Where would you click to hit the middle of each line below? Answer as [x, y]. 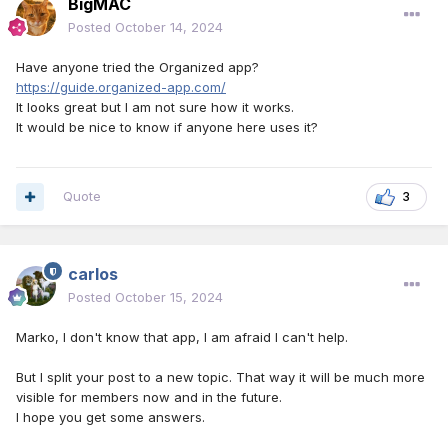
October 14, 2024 [169, 27]
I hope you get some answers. [110, 417]
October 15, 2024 [169, 297]
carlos [93, 274]
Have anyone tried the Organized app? [137, 67]
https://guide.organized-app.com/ [121, 87]
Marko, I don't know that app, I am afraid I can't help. [182, 337]
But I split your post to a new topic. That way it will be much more [220, 377]
